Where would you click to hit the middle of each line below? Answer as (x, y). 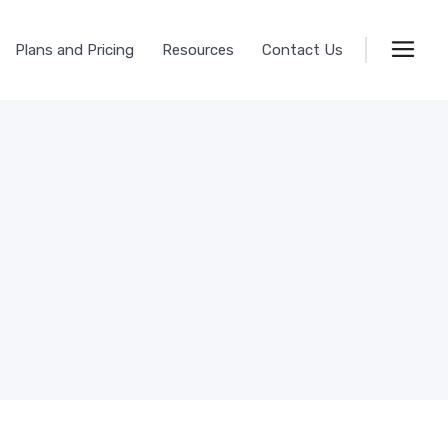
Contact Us (302, 49)
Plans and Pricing (74, 49)
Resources (198, 49)
